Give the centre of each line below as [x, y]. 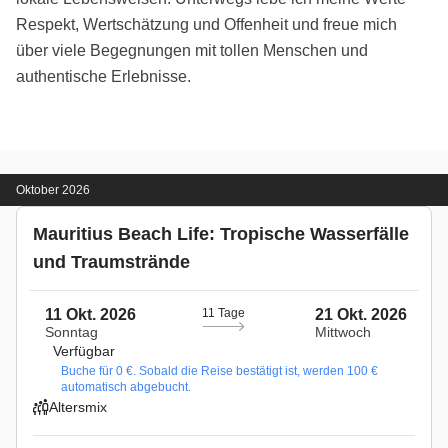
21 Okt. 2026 [361, 314]
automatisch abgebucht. [126, 386]
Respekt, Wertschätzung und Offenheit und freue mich [206, 24]
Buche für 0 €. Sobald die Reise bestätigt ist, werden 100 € [219, 370]
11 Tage [223, 312]
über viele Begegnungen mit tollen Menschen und [192, 50]
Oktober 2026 [53, 189]
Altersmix [78, 406]
